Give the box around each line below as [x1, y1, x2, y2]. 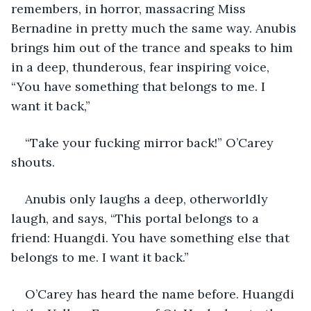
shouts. [11, 153, 55, 170]
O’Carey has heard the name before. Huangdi [25, 285, 298, 302]
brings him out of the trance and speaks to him [11, 39, 296, 56]
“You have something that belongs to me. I [11, 78, 269, 94]
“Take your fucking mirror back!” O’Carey [25, 134, 277, 151]
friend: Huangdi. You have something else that [11, 229, 293, 246]
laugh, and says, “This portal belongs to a [11, 210, 262, 226]
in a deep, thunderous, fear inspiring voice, [11, 58, 273, 75]
